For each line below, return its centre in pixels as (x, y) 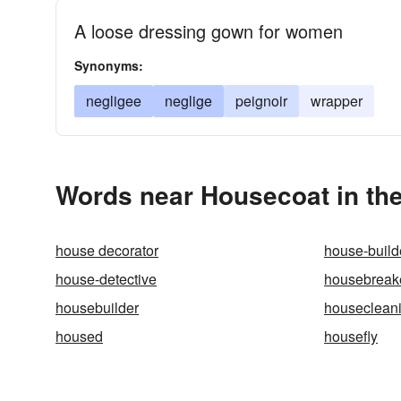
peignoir (261, 101)
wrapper (337, 101)
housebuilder (97, 307)
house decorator (107, 250)
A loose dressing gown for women (209, 31)
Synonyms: (109, 65)
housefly (351, 336)
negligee (114, 101)
